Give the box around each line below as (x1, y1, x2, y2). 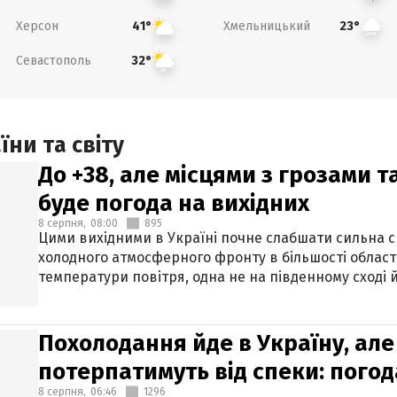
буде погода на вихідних (38, 190, 309, 217)
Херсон (15, 18, 58, 34)
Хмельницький (223, 18, 310, 34)
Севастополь (15, 52, 91, 68)
